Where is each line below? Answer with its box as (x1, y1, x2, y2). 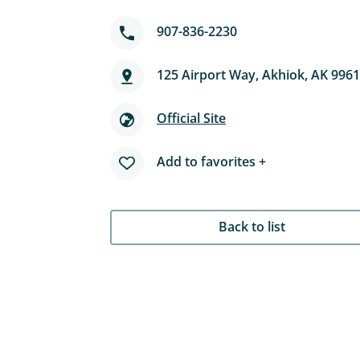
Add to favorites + (157, 153, 266, 170)
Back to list (219, 218, 286, 235)
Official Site (157, 109, 226, 127)
